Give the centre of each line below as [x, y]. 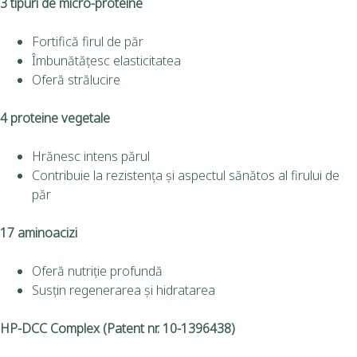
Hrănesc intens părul [91, 156]
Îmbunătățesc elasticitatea [106, 60]
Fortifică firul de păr [88, 41]
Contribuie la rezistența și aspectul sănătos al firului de [186, 175]
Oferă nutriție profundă [97, 271]
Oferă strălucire [76, 79]
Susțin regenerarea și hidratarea [124, 290]
